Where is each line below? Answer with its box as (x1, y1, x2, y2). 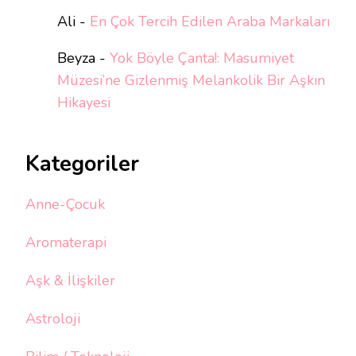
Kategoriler (25, 149, 139, 179)
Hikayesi (57, 92, 110, 112)
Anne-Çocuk (25, 195, 105, 215)
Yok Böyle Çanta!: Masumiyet (110, 48, 294, 68)
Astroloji (25, 309, 80, 329)
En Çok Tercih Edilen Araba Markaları (90, 11, 330, 31)
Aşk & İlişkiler (25, 271, 115, 291)
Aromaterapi (25, 233, 106, 253)
